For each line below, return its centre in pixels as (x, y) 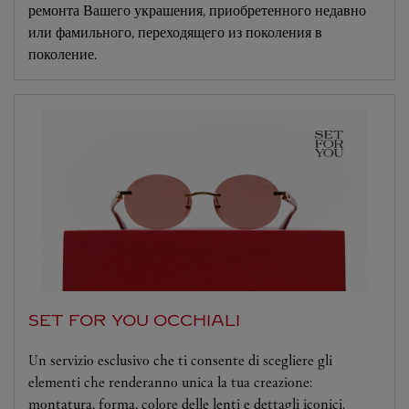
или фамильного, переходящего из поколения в (175, 32)
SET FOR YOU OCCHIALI (134, 320)
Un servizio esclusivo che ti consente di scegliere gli (180, 360)
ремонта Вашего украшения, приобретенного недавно (197, 10)
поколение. (63, 54)
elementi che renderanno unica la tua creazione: (170, 382)
